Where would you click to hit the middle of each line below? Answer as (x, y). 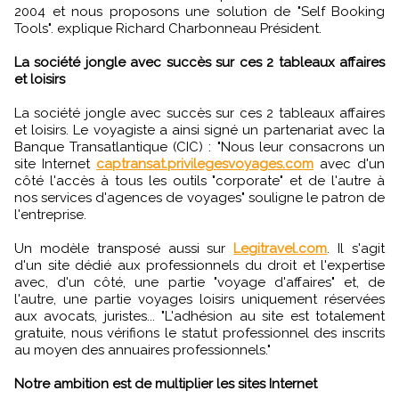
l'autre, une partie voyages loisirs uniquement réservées (199, 299)
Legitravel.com (281, 248)
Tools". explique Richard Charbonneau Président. (168, 28)
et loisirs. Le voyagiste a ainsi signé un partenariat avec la (199, 130)
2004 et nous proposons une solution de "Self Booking (199, 12)
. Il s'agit (356, 248)
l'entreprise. (50, 215)
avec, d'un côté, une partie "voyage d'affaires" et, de (199, 282)
